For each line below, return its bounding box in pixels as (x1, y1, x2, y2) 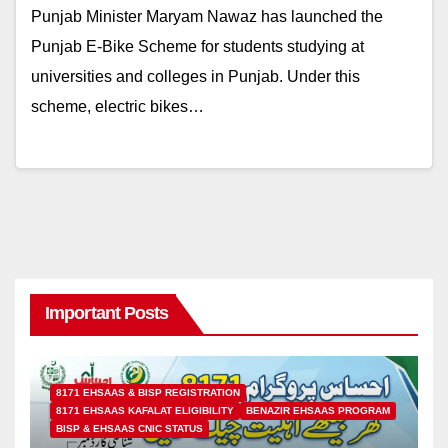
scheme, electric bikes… (31, 98, 204, 116)
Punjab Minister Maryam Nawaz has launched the (31, 8, 383, 26)
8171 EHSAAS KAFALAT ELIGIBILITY (56, 404, 234, 416)
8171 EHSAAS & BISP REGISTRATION (56, 386, 240, 398)
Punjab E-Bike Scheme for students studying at (31, 38, 364, 56)
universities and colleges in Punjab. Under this (31, 68, 360, 86)
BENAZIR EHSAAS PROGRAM (246, 404, 390, 416)
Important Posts (45, 302, 169, 323)
